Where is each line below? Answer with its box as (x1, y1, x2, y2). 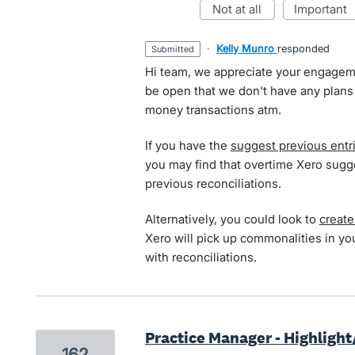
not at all (221, 2, 262, 17)
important (296, 2, 347, 17)
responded (277, 42, 330, 55)
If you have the (144, 138, 231, 153)
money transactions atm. (144, 102, 281, 117)
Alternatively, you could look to (144, 212, 319, 227)
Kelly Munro (216, 42, 275, 55)
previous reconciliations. (144, 176, 281, 191)
